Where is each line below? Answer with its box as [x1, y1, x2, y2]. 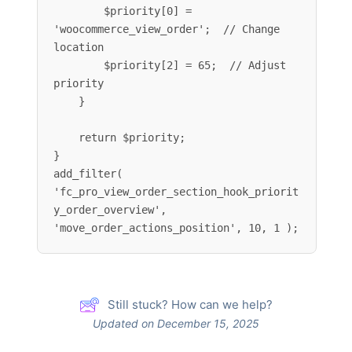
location [53, 41, 104, 53]
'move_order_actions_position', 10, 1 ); [53, 222, 299, 234]
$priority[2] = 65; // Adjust [53, 59, 104, 71]
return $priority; [53, 131, 79, 144]
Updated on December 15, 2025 [92, 317, 259, 330]
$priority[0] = [53, 5, 104, 17]
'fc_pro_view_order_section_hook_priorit [53, 185, 299, 198]
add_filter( [53, 167, 123, 180]
